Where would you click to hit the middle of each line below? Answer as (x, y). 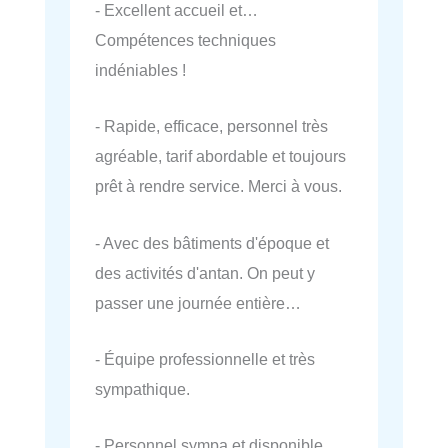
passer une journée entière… (198, 302)
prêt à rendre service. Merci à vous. (218, 186)
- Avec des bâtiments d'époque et (212, 242)
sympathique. (142, 388)
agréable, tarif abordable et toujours (220, 156)
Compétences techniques (185, 40)
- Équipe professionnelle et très (205, 358)
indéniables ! (140, 70)
